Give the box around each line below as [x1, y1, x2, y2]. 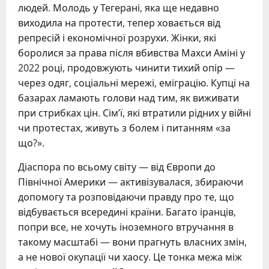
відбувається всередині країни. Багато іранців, [18, 205, 236, 219]
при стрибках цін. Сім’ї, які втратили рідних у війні [18, 106, 251, 120]
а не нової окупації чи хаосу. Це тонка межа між [18, 250, 242, 264]
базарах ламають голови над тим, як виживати [18, 91, 239, 105]
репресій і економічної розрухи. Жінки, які [18, 31, 216, 45]
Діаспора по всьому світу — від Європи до [18, 160, 216, 174]
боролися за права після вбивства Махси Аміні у [18, 46, 245, 60]
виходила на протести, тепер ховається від [18, 16, 220, 30]
